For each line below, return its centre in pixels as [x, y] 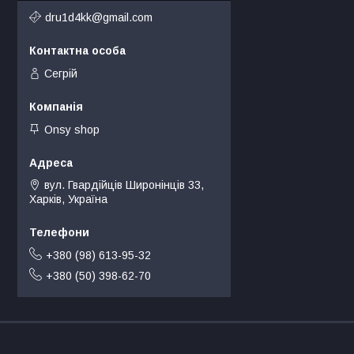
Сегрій [61, 73]
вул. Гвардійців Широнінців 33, [124, 185]
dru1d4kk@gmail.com [99, 17]
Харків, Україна [68, 200]
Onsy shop [72, 130]
